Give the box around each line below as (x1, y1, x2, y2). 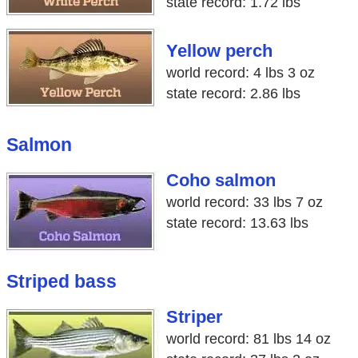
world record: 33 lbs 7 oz (165, 193, 323, 210)
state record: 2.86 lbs (165, 86, 300, 102)
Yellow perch (165, 42, 272, 62)
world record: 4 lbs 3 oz (165, 65, 315, 82)
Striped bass (6, 270, 117, 292)
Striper (165, 307, 223, 327)
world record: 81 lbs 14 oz (165, 330, 331, 347)
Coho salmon (165, 170, 276, 190)
